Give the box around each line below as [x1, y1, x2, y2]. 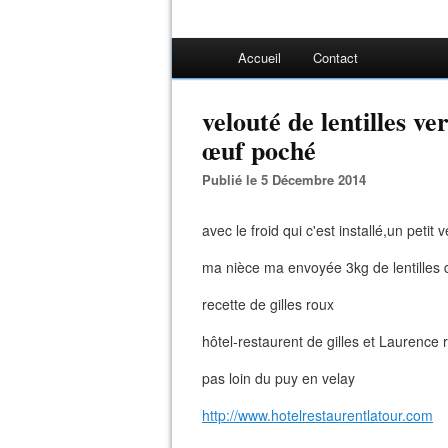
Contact [313, 48, 358, 67]
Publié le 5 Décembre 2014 [211, 170, 366, 189]
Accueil [238, 48, 281, 67]
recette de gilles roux [202, 294, 334, 314]
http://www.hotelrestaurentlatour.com [202, 405, 433, 425]
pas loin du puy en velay [202, 368, 355, 388]
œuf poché [202, 131, 316, 169]
